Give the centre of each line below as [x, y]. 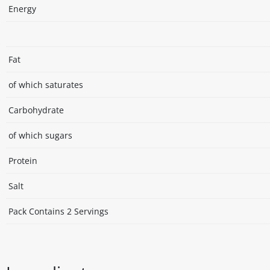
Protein [23, 161]
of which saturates [46, 85]
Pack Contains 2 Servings [58, 212]
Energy [22, 9]
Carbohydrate [36, 110]
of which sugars [40, 136]
